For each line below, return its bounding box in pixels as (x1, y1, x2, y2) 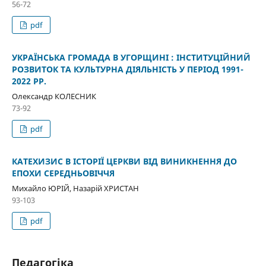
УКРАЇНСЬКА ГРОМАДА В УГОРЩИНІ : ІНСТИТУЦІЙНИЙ (11, 51, 251, 63)
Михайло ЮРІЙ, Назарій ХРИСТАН (11, 182, 139, 194)
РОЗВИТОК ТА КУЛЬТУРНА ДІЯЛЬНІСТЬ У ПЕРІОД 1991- (11, 63, 243, 75)
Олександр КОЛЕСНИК (11, 90, 96, 102)
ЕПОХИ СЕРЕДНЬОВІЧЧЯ (11, 167, 115, 179)
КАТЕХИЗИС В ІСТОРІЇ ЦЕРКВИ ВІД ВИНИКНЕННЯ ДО (11, 155, 237, 167)
